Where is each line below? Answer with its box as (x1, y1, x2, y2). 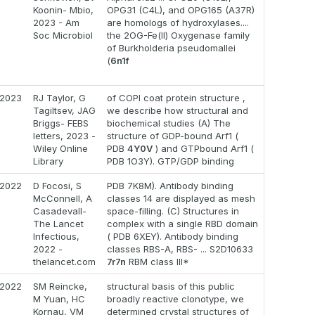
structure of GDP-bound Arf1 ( (107, 130, 238, 142)
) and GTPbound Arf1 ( (153, 143, 254, 155)
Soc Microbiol (33, 30, 93, 41)
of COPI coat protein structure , (107, 92, 245, 104)
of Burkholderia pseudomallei (107, 42, 236, 54)
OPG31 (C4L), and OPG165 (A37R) (107, 4, 255, 16)
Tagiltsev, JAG (33, 105, 96, 117)
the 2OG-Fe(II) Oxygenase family (107, 30, 250, 41)
